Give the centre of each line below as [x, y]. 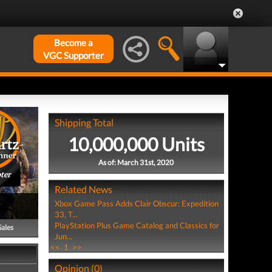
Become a [73, 42]
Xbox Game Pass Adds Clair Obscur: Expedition [136, 203]
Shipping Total [84, 122]
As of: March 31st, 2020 [136, 162]
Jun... [63, 236]
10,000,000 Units [136, 144]
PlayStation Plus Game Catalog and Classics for [137, 225]
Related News [83, 189]
